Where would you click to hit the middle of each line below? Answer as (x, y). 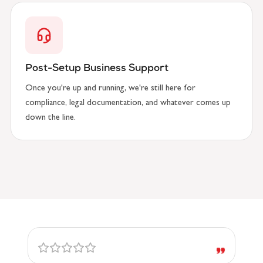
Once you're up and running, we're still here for (110, 89)
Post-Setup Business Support (97, 69)
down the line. (50, 118)
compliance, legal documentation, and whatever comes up (128, 104)
